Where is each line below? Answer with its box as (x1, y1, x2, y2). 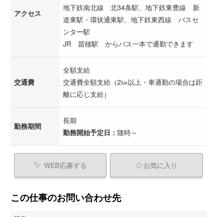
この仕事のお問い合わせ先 (11, 191, 121, 204)
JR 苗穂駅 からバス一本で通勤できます (63, 39, 193, 49)
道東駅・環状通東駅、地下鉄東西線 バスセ (63, 15, 199, 25)
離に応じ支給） (63, 89, 110, 99)
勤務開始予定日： (63, 127, 117, 138)
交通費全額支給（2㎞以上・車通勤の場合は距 (63, 77, 202, 87)
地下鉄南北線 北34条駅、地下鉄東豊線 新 (63, 2, 200, 13)
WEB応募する (44, 160, 87, 170)
